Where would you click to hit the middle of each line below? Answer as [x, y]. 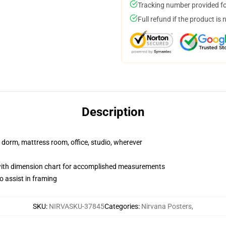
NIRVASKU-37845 [77, 206]
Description [113, 112]
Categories [121, 206]
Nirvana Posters [166, 206]
